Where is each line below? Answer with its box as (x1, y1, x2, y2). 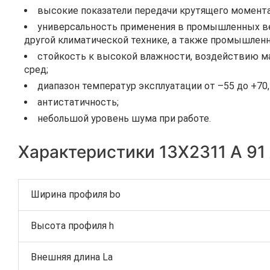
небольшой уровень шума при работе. (37, 113, 211, 124)
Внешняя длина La (31, 251, 113, 263)
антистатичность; (37, 96, 119, 108)
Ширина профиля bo (31, 189, 121, 200)
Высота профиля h (31, 220, 114, 231)
